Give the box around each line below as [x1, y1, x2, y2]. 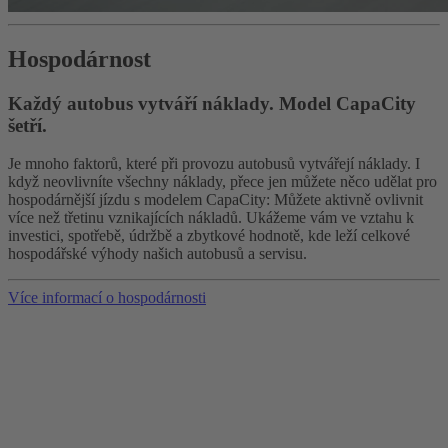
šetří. [8, 114, 47, 136]
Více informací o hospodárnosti [8, 289, 206, 307]
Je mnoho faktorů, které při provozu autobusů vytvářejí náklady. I [8, 155, 420, 173]
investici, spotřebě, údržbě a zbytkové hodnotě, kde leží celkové [8, 227, 410, 245]
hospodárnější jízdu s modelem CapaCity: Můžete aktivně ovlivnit [8, 191, 423, 209]
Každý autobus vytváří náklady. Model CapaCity [8, 92, 416, 114]
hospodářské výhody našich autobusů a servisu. [8, 245, 307, 263]
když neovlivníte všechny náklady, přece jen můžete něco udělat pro [8, 173, 437, 191]
